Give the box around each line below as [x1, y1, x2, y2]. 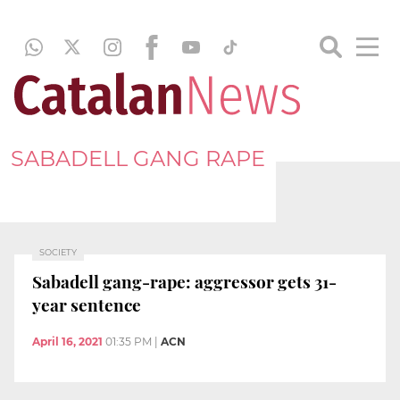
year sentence [32, 292, 141, 316]
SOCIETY [39, 247, 77, 257]
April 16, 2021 [32, 335, 103, 349]
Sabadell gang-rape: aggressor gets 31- [32, 269, 337, 293]
